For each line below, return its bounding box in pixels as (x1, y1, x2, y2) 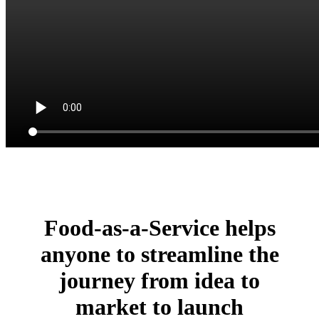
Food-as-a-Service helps (43, 215, 276, 241)
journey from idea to (59, 268, 260, 294)
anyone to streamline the (40, 241, 279, 268)
